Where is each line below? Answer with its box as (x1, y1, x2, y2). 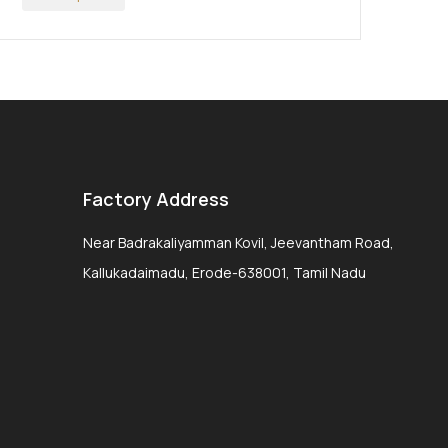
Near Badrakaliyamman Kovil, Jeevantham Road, (82, 233, 394, 252)
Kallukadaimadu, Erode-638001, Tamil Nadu (82, 263, 366, 282)
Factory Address (82, 187, 229, 211)
